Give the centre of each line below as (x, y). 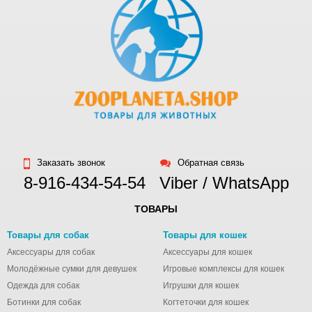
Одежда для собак (43, 286)
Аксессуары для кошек (208, 252)
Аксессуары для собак (51, 252)
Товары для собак (48, 235)
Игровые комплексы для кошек (224, 269)
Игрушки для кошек (201, 286)
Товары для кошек (205, 235)
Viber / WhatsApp (224, 183)
